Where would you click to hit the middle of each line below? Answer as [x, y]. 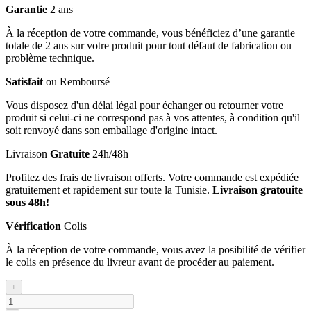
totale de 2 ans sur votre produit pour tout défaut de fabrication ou [149, 45]
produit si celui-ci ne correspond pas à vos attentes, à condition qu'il [153, 117]
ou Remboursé [78, 81]
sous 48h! [27, 202]
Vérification [35, 226]
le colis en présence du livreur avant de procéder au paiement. [140, 262]
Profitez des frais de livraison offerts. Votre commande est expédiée [152, 177]
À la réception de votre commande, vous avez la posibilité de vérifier [155, 249]
